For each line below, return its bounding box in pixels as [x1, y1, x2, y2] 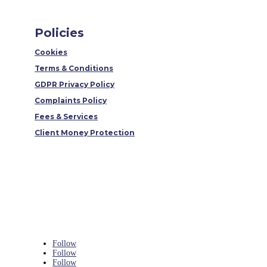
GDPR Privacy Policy [35, 79, 114, 89]
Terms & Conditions [35, 63, 113, 73]
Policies [35, 25, 84, 40]
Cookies [35, 47, 67, 57]
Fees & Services [35, 111, 98, 121]
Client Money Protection [35, 128, 135, 137]
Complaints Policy [35, 95, 107, 105]
